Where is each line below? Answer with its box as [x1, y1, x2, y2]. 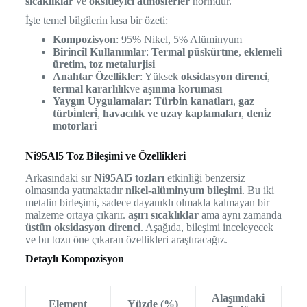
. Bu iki [241, 184, 274, 197]
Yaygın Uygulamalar [52, 95, 149, 107]
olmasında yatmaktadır [25, 184, 125, 197]
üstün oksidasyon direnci [25, 221, 140, 234]
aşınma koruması [142, 82, 222, 95]
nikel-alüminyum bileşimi [125, 184, 242, 197]
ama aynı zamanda [198, 209, 282, 221]
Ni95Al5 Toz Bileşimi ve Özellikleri [25, 149, 186, 162]
